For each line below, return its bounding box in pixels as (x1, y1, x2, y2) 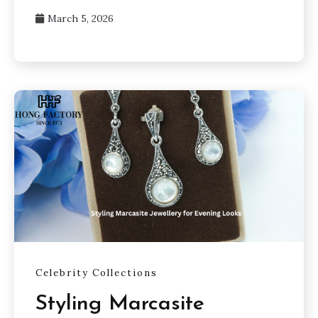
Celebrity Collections (35, 266, 158, 279)
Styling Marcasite (35, 292, 204, 315)
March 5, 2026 (48, 11, 114, 25)
